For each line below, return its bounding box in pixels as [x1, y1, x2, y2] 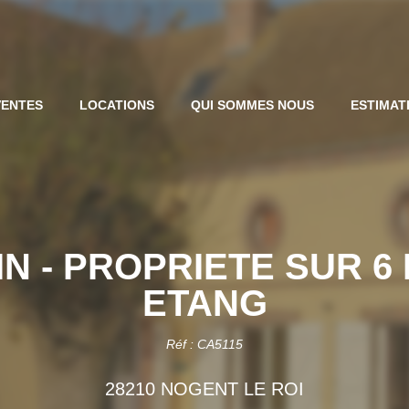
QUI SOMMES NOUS [191, 98, 315, 112]
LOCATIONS [79, 98, 155, 112]
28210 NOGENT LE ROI [105, 379, 304, 399]
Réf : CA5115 [166, 337, 243, 351]
